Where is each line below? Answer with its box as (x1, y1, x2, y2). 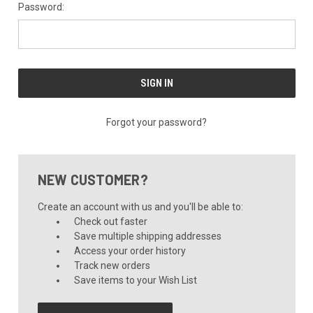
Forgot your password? (106, 116, 207, 128)
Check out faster (74, 215, 148, 227)
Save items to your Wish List (74, 274, 198, 286)
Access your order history (74, 245, 187, 256)
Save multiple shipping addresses (74, 230, 222, 242)
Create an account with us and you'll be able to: (37, 201, 243, 212)
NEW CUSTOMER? (37, 170, 148, 188)
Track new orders (74, 259, 151, 271)
